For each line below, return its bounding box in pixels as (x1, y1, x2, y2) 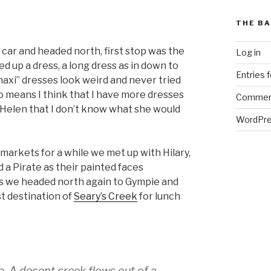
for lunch (137, 191, 180, 203)
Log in (235, 47, 261, 57)
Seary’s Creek (74, 191, 137, 203)
